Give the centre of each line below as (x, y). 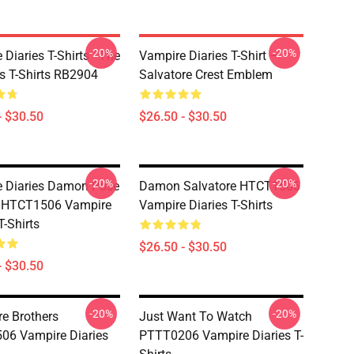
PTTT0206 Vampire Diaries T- (221, 335)
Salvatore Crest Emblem (206, 75)
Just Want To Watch (196, 316)
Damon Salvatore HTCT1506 (220, 186)
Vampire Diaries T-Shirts (206, 205)
